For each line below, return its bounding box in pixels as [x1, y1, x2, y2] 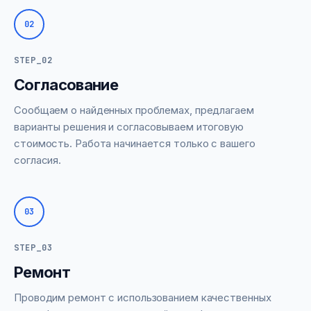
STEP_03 [14, 242, 53, 253]
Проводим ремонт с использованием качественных [14, 291, 271, 304]
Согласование [14, 76, 119, 94]
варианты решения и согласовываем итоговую [14, 120, 244, 133]
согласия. [14, 153, 62, 167]
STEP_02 [14, 55, 53, 66]
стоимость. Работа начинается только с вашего [14, 137, 255, 150]
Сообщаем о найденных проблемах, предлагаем [14, 103, 254, 117]
